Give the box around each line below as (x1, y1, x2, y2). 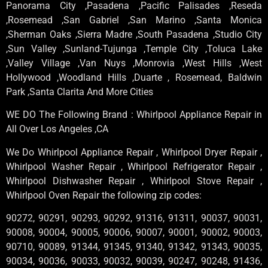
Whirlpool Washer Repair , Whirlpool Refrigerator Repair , (6, 160, 262, 172)
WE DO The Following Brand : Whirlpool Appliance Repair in (6, 109, 262, 121)
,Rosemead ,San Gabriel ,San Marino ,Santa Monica (6, 14, 262, 26)
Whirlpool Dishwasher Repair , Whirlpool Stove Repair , (6, 175, 262, 187)
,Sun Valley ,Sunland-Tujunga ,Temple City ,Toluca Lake (6, 42, 262, 54)
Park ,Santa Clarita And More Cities (6, 86, 153, 98)
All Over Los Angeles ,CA (6, 123, 108, 135)
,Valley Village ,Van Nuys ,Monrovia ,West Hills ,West (6, 57, 262, 69)
